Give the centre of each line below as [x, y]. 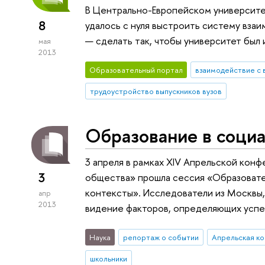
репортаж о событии [161, 237]
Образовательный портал [136, 70]
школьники [109, 258]
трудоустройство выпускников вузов [156, 91]
